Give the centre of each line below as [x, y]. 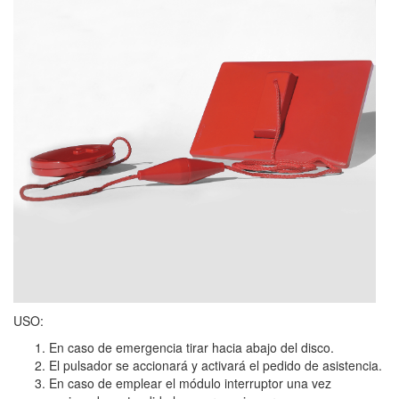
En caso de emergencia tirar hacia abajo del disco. [191, 348]
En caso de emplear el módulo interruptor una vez [190, 383]
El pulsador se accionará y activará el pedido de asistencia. [216, 366]
